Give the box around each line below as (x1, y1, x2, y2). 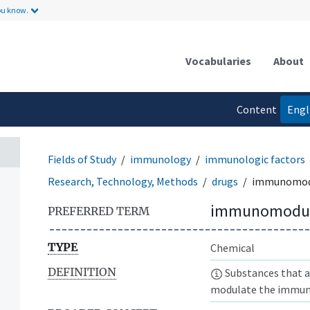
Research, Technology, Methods (48, 174, 198, 188)
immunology (130, 152, 191, 166)
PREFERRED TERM (48, 203, 149, 218)
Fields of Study (48, 152, 116, 166)
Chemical (210, 240, 255, 255)
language (232, 129, 277, 144)
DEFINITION (48, 264, 116, 279)
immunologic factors (205, 152, 305, 166)
